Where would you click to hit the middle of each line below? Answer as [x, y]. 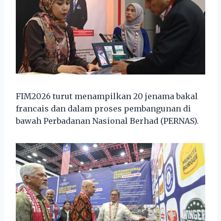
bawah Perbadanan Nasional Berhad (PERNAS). [107, 121]
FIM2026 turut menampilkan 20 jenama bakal [107, 96]
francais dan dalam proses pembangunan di [103, 109]
